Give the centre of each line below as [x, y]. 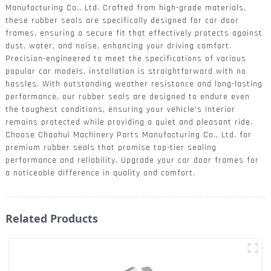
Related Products [51, 218]
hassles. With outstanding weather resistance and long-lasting [134, 84]
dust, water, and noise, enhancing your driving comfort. [118, 46]
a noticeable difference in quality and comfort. [100, 173]
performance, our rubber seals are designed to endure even [127, 96]
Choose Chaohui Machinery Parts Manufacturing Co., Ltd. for [128, 135]
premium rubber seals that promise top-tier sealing [111, 147]
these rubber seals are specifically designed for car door [122, 20]
